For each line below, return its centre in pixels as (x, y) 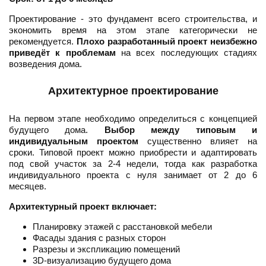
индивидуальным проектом (74, 141)
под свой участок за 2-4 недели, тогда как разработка (133, 164)
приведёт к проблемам (62, 53)
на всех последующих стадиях (186, 53)
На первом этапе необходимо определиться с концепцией (133, 119)
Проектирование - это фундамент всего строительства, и (133, 19)
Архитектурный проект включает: (83, 207)
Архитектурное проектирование (133, 91)
